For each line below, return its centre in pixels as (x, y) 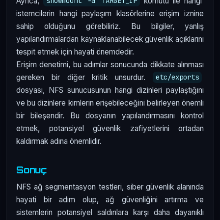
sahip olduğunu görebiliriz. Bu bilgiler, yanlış (110, 26)
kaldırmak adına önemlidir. (59, 141)
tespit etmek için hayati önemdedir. (75, 52)
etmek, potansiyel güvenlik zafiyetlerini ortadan (110, 128)
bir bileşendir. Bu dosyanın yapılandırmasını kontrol (110, 115)
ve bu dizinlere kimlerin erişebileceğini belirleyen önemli (110, 103)
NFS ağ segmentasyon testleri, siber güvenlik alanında (110, 187)
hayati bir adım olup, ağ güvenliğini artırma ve (110, 200)
